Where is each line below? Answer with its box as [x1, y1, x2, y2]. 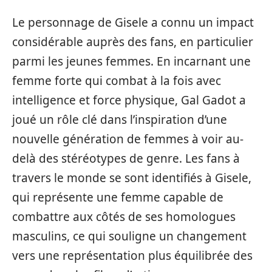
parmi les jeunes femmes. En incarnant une [12, 53, 251, 70]
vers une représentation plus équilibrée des [12, 248, 253, 264]
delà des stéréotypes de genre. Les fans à [12, 151, 240, 167]
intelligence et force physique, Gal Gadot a [12, 92, 246, 109]
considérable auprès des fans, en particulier [12, 34, 253, 50]
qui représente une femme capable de [12, 189, 223, 206]
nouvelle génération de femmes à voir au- [12, 131, 243, 148]
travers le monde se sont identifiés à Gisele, [12, 170, 251, 186]
